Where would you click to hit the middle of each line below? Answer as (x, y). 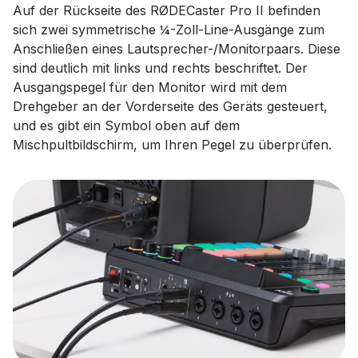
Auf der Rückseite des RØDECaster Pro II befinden (167, 10)
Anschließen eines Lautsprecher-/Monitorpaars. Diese (177, 49)
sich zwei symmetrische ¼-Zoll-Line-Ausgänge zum (169, 30)
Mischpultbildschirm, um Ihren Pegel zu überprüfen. (172, 145)
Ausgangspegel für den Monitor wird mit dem (150, 87)
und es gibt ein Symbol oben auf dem (126, 125)
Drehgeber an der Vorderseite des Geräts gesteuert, (170, 106)
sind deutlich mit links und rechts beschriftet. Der (160, 68)
